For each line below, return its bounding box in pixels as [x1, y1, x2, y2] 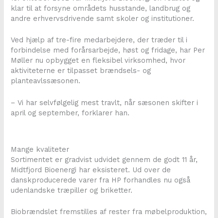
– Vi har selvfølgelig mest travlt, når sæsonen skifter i [11, 98, 199, 107]
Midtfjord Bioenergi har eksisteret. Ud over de [11, 165, 171, 174]
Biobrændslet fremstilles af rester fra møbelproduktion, [11, 207, 207, 217]
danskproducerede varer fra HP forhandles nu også [11, 175, 191, 184]
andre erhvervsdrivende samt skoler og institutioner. [11, 14, 195, 23]
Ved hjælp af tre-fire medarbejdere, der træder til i [11, 36, 188, 45]
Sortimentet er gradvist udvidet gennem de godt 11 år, [11, 155, 198, 164]
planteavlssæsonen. [11, 76, 81, 86]
